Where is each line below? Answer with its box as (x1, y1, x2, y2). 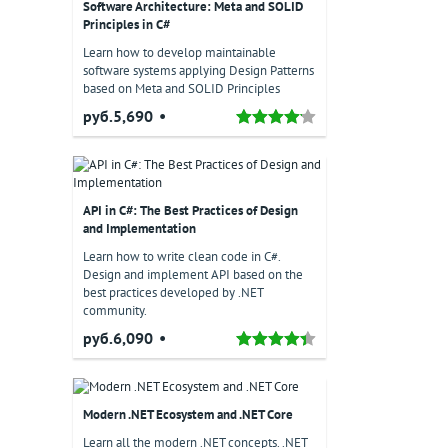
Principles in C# (83, 16, 170, 33)
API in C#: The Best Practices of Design (83, 202, 298, 219)
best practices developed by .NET (83, 284, 263, 301)
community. (83, 302, 147, 319)
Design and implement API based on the (83, 266, 303, 283)
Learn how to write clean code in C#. (83, 248, 280, 265)
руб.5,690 (83, 106, 153, 126)
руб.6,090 (83, 328, 153, 348)
